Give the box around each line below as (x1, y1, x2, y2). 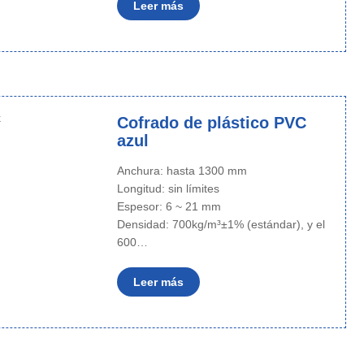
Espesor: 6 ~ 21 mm (116, 200, 224, 213)
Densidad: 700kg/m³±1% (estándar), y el (116, 218, 325, 231)
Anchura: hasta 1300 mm (116, 164, 250, 177)
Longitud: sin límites (116, 182, 223, 195)
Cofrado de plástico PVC (116, 114, 306, 132)
